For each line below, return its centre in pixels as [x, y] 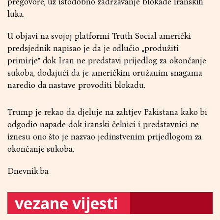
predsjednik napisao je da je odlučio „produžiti [93, 48]
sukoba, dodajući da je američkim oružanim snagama [105, 73]
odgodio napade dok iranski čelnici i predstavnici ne [103, 124]
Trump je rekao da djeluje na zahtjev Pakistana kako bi [108, 112]
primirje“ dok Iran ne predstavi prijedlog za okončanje [107, 61]
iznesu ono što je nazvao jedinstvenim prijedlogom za [105, 137]
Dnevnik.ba [28, 171]
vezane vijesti [66, 203]
